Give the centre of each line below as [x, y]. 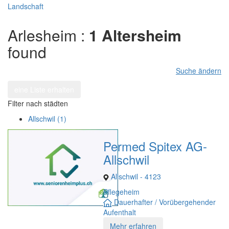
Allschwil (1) [47, 119]
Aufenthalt [119, 212]
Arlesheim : [46, 35]
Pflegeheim [121, 192]
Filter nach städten [38, 103]
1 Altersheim [133, 35]
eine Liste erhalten [44, 89]
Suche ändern [199, 71]
